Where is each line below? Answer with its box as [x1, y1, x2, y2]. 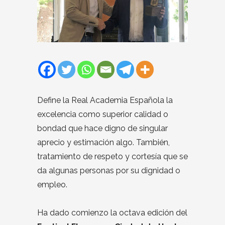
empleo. [37, 179, 67, 189]
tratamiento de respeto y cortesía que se [37, 151, 188, 161]
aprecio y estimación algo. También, [37, 137, 170, 147]
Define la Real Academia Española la [37, 95, 173, 105]
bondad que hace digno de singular [37, 123, 168, 133]
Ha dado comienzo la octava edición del [37, 207, 187, 217]
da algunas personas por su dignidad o [37, 165, 180, 175]
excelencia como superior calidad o [37, 109, 168, 119]
